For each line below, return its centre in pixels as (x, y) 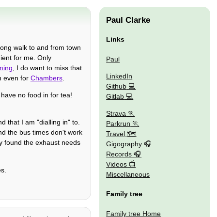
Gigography (124, 144)
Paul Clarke (128, 20)
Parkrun (118, 124)
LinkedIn (119, 76)
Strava (116, 114)
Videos (117, 164)
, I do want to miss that (47, 68)
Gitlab (115, 96)
